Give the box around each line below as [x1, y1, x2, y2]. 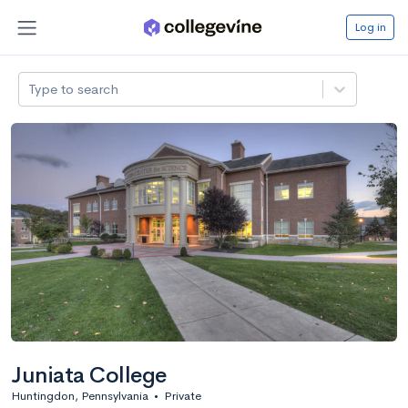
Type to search [28, 79, 119, 97]
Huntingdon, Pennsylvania [11, 387, 148, 403]
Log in [354, 18, 386, 35]
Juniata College [11, 361, 167, 389]
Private [164, 387, 201, 403]
